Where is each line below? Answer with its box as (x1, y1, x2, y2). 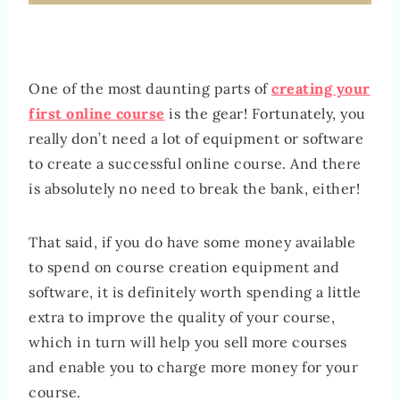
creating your (271, 79, 371, 98)
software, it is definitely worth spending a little (29, 283, 361, 302)
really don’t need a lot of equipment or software (29, 129, 363, 148)
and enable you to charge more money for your (29, 358, 358, 377)
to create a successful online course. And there (29, 154, 362, 173)
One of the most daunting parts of (29, 79, 271, 98)
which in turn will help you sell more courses (29, 333, 347, 352)
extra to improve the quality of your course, (29, 308, 335, 327)
